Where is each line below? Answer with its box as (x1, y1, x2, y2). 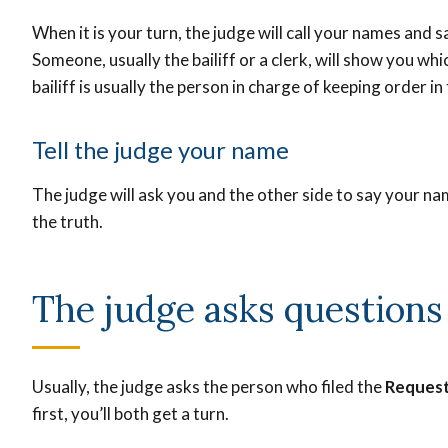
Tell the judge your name (32, 134, 294, 164)
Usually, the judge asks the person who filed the (32, 376, 385, 398)
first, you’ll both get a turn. (32, 403, 229, 425)
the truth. (32, 210, 103, 232)
